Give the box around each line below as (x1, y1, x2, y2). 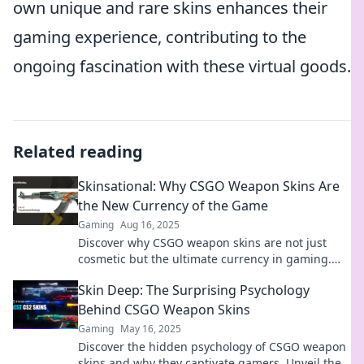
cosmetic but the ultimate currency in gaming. (78, 251, 331, 266)
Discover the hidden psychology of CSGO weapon (78, 339, 346, 354)
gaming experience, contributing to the (13, 26, 306, 48)
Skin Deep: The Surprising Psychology (78, 281, 310, 299)
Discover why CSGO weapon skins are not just (78, 235, 327, 250)
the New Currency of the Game (78, 197, 268, 214)
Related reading (13, 141, 143, 162)
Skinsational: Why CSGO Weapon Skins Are (78, 177, 340, 195)
